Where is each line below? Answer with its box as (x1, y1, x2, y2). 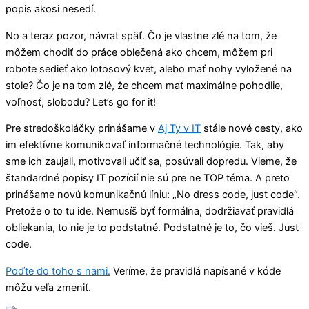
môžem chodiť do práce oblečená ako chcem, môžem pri (6, 46, 272, 59)
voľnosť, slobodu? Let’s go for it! (6, 95, 156, 108)
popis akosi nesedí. (6, 2, 96, 15)
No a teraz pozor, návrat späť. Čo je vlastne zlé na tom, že (6, 29, 277, 42)
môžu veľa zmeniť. (6, 281, 91, 294)
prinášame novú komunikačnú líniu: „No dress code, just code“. (6, 188, 300, 201)
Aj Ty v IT (158, 122, 201, 135)
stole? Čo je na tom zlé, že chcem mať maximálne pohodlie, (6, 79, 283, 92)
